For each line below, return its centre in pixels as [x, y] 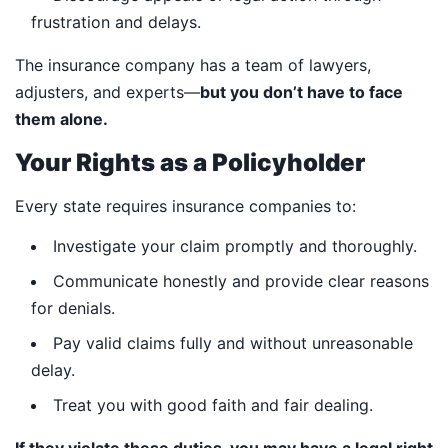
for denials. [73, 308]
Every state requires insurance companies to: [185, 206]
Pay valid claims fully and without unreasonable [233, 343]
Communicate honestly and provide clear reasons [241, 281]
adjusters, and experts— [107, 92]
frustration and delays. [116, 22]
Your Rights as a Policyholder [190, 163]
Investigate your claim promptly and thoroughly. [235, 246]
